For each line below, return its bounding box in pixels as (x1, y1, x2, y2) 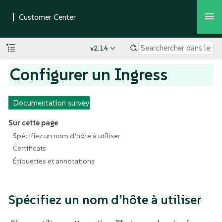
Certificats (12, 144, 46, 153)
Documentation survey (12, 98, 90, 108)
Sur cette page (8, 118, 58, 128)
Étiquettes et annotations (12, 156, 95, 166)
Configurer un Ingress (10, 63, 168, 85)
